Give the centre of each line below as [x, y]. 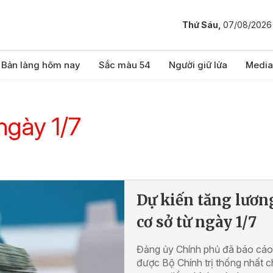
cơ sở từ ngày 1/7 [197, 222]
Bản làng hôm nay [41, 65]
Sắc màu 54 [125, 65]
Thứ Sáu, [203, 25]
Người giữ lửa [198, 65]
